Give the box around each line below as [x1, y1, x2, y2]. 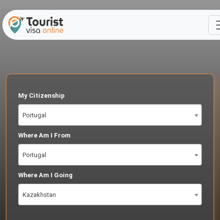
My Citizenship [18, 92, 65, 99]
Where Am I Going [18, 171, 73, 179]
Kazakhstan [23, 191, 56, 198]
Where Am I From [18, 132, 71, 139]
